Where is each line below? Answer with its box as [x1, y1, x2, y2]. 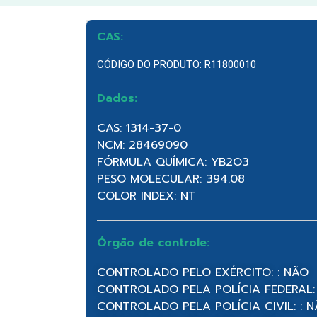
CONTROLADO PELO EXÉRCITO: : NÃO [97, 263, 309, 281]
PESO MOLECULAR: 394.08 [97, 170, 245, 188]
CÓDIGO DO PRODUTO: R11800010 [97, 57, 256, 71]
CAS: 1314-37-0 [97, 119, 181, 137]
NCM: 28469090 [97, 136, 188, 154]
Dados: [97, 89, 137, 107]
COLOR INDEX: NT [97, 187, 196, 204]
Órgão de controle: [97, 234, 209, 251]
